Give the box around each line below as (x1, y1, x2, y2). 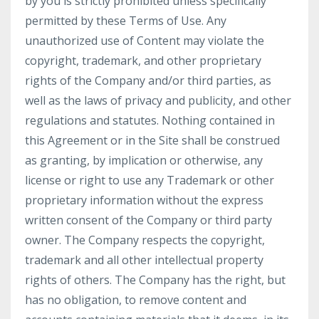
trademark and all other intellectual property (25, 252, 263, 268)
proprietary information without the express (25, 192, 263, 208)
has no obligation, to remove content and (25, 292, 246, 308)
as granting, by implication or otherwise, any (25, 152, 263, 168)
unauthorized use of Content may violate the (25, 33, 264, 48)
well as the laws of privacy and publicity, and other (25, 93, 291, 108)
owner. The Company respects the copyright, (25, 232, 265, 248)
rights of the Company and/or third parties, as (25, 73, 271, 88)
